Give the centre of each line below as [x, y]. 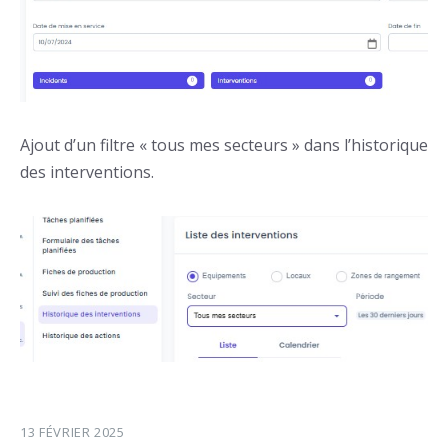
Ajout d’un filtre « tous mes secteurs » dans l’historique [224, 145]
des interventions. [87, 172]
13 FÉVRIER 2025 [72, 432]
